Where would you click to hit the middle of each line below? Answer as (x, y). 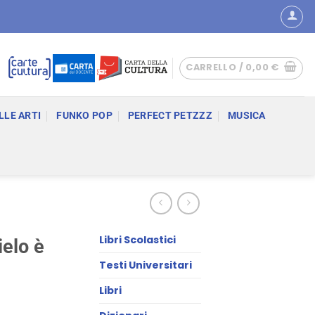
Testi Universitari (146, 265)
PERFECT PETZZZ (170, 116)
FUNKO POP (84, 116)
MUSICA (246, 116)
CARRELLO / (216, 67)
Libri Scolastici (137, 240)
